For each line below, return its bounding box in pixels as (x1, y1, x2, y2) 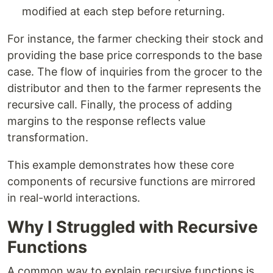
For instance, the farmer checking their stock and (7, 32, 263, 46)
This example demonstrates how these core (7, 158, 234, 172)
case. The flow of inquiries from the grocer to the (7, 65, 262, 79)
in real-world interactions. (7, 191, 140, 205)
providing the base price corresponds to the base (7, 49, 262, 62)
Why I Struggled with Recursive (7, 217, 258, 238)
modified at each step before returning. (22, 5, 225, 18)
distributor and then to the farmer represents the (7, 82, 261, 95)
